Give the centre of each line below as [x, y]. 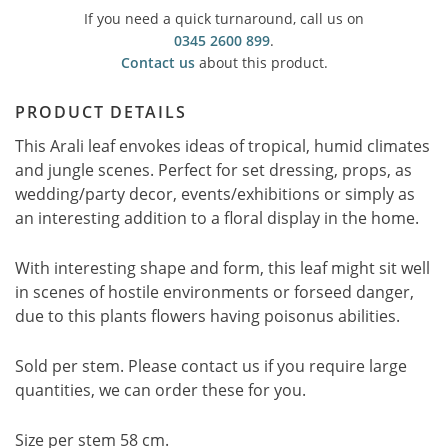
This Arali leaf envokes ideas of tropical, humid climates [222, 146]
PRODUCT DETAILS [101, 112]
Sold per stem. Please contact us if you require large [211, 366]
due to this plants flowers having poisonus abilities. [207, 316]
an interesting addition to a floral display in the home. [217, 218]
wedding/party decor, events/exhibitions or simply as [215, 194]
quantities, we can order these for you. [162, 390]
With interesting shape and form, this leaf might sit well [222, 268]
